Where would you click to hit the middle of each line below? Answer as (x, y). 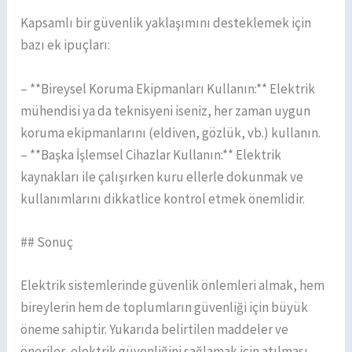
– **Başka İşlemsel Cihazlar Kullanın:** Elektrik (151, 154)
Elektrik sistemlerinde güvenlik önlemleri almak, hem (173, 285)
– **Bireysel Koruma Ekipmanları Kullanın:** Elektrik (168, 88)
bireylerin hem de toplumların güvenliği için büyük (165, 307)
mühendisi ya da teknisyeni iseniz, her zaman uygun (166, 110)
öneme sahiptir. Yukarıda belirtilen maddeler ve (155, 329)
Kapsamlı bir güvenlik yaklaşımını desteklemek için (166, 23)
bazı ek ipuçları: (66, 45)
